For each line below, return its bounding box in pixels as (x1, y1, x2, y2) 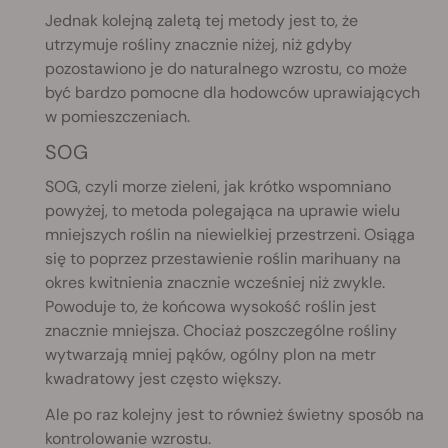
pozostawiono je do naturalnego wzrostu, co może (45, 58, 407, 80)
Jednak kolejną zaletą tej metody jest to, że (45, 10, 358, 32)
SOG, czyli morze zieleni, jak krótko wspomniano (45, 176, 391, 198)
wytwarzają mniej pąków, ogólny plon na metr (45, 344, 376, 366)
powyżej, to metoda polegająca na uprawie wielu (45, 200, 400, 222)
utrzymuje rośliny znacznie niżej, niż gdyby (45, 34, 352, 56)
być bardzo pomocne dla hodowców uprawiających (45, 82, 420, 104)
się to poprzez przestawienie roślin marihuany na (45, 248, 401, 270)
